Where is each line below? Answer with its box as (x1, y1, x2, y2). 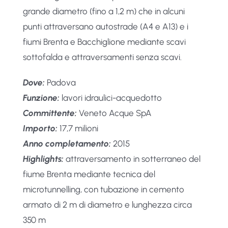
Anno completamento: (22, 138, 111, 149)
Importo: (22, 123, 58, 134)
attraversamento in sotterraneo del (63, 154, 201, 164)
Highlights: (22, 154, 64, 164)
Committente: (22, 108, 77, 119)
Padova (44, 77, 76, 88)
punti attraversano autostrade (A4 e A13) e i (22, 21, 188, 32)
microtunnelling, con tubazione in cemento (22, 184, 184, 195)
